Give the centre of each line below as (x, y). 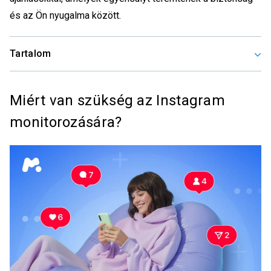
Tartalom (31, 53)
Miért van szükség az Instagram (117, 100)
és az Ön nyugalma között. (67, 15)
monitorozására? (66, 122)
